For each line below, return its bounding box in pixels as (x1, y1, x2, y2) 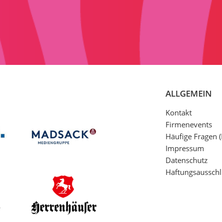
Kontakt (166, 108, 192, 118)
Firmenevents (166, 119, 212, 130)
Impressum (166, 143, 204, 154)
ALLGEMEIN (166, 88, 212, 100)
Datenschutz (166, 155, 208, 166)
